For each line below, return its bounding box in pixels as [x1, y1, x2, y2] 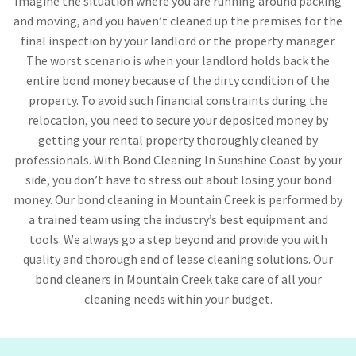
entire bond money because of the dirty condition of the [26, 72, 330, 89]
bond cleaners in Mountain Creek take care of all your [34, 271, 322, 288]
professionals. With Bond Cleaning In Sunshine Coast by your [14, 152, 342, 168]
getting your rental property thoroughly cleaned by [38, 132, 318, 149]
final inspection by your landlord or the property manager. [20, 33, 336, 49]
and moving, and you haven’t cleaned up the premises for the [14, 13, 342, 29]
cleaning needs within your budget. [83, 291, 273, 308]
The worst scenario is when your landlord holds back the [26, 52, 330, 69]
